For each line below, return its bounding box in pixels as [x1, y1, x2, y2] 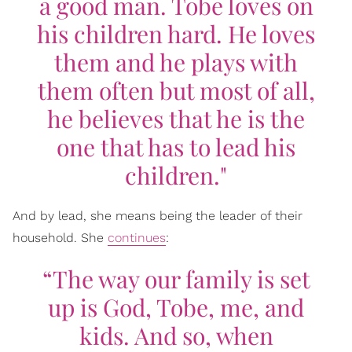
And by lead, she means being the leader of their [13, 207, 302, 223]
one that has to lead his [57, 130, 295, 163]
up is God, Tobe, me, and [48, 291, 304, 323]
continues [108, 229, 166, 245]
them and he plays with [54, 46, 298, 78]
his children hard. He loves [37, 17, 315, 49]
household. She [13, 229, 108, 245]
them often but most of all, [37, 74, 315, 106]
